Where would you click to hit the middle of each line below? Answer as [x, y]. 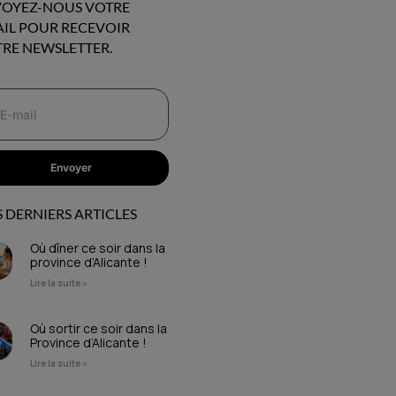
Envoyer [72, 168]
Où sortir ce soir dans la [99, 328]
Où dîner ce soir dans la [98, 247]
